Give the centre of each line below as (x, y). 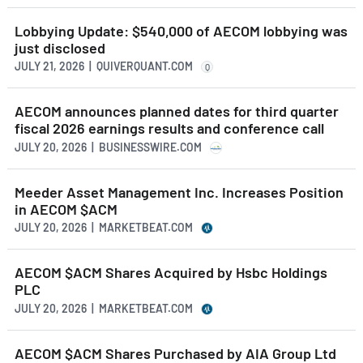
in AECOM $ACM (66, 209)
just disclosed (60, 47)
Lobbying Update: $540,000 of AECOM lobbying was (181, 30)
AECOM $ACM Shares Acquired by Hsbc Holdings (171, 273)
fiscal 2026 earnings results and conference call (169, 128)
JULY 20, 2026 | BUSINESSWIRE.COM (108, 147)
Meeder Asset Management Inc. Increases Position (179, 192)
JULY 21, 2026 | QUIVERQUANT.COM (104, 66)
